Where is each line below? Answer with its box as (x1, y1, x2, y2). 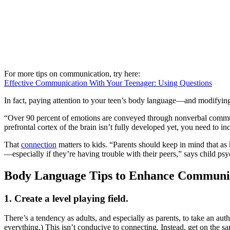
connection (21, 140, 56, 149)
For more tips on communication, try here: (4, 69, 140, 78)
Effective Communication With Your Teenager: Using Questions (4, 78, 212, 87)
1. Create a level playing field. (4, 193, 128, 204)
